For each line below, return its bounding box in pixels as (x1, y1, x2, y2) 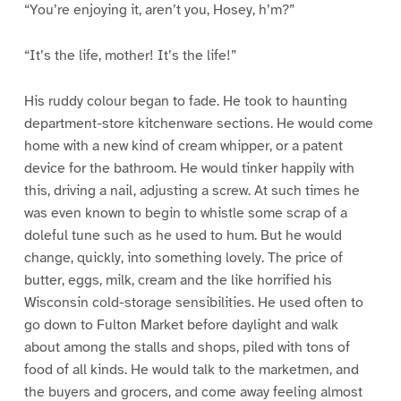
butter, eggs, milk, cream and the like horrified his (23, 270, 332, 289)
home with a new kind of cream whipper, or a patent (23, 136, 343, 155)
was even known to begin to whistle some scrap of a (23, 203, 347, 222)
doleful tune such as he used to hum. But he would (23, 226, 342, 244)
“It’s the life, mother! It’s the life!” (23, 46, 236, 64)
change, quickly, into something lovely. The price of (23, 248, 343, 267)
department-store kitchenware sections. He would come (23, 114, 373, 132)
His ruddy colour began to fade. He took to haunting (23, 91, 347, 110)
